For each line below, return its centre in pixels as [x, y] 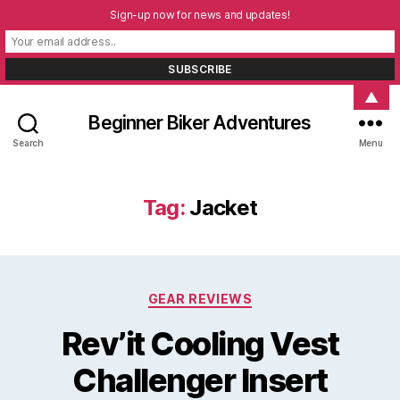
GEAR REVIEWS [200, 299]
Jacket [224, 208]
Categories [239, 295]
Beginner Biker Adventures [200, 122]
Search [28, 142]
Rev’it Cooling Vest [200, 343]
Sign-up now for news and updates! [200, 15]
